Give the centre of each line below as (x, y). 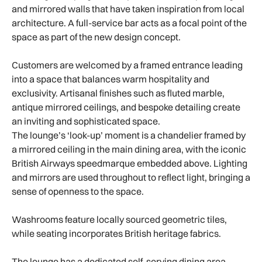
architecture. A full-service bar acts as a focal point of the (129, 23)
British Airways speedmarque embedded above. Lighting (130, 163)
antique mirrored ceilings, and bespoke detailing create (126, 107)
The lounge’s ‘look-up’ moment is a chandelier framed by (129, 135)
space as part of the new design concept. (97, 37)
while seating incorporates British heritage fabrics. (116, 234)
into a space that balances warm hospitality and (111, 79)
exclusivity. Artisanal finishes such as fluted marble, (118, 93)
